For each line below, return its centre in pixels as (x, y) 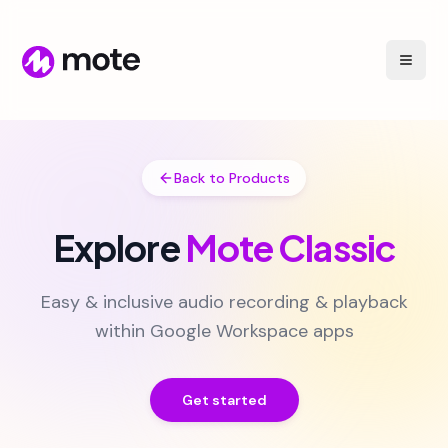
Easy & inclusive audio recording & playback (224, 302)
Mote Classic (289, 247)
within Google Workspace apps (224, 331)
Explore (118, 247)
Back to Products (232, 178)
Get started (224, 400)
